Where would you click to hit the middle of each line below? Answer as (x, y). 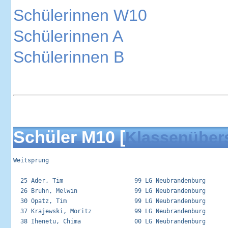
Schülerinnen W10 (80, 16)
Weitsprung (31, 161)
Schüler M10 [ (69, 137)
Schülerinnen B (69, 57)
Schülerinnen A (68, 36)
